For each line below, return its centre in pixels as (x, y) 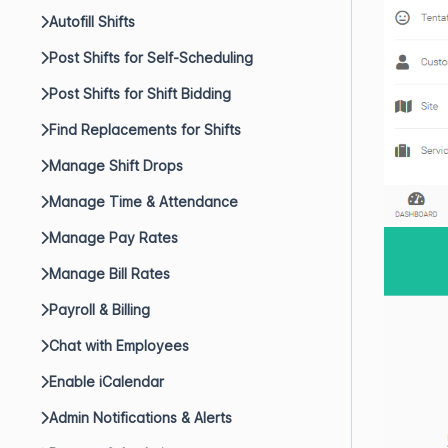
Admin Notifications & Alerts (140, 417)
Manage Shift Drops (116, 165)
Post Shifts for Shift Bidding (140, 93)
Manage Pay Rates (113, 237)
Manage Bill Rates (109, 273)
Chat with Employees (119, 345)
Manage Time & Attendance (143, 201)
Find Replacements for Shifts (145, 129)
